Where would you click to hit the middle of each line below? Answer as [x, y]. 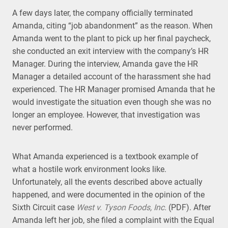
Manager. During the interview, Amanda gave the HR [105, 64]
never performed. [42, 127]
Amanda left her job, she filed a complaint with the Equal [113, 220]
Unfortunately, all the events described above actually [107, 182]
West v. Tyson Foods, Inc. [121, 207]
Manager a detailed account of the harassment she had [111, 77]
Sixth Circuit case [44, 207]
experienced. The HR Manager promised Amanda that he [113, 89]
